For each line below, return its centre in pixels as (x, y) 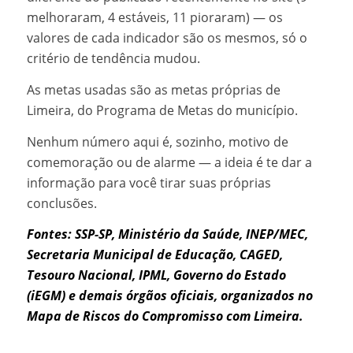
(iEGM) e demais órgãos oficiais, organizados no (169, 296)
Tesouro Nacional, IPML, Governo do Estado (156, 275)
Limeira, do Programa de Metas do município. (162, 111)
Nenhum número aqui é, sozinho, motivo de (157, 141)
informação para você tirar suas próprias (149, 182)
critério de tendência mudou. (113, 59)
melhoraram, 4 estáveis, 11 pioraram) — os (154, 18)
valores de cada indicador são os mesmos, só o (167, 38)
